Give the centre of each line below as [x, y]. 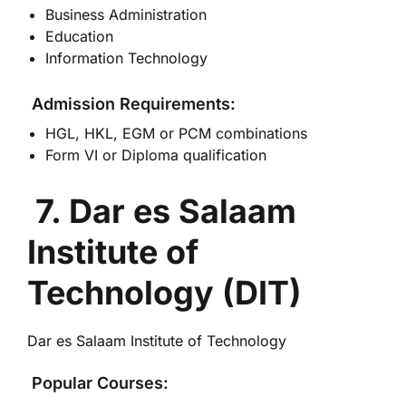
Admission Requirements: [131, 104]
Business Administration [126, 14]
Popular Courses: [98, 383]
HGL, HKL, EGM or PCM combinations [176, 133]
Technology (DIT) [164, 293]
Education [79, 36]
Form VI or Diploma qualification [156, 155]
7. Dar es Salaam [166, 211]
